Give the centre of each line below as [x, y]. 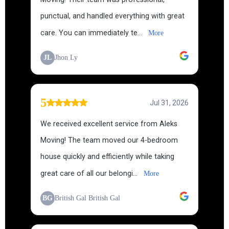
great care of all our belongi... [90, 174]
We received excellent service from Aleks [109, 124]
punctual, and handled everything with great [112, 16]
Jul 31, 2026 [169, 103]
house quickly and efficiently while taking [107, 157]
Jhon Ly [66, 58]
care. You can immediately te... [92, 33]
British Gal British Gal [87, 198]
